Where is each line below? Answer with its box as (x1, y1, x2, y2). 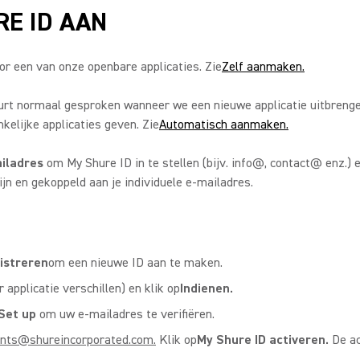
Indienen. (180, 280, 233, 297)
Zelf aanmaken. (222, 59, 305, 75)
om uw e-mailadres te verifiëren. (36, 306, 215, 322)
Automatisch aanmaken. (159, 117, 288, 133)
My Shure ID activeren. (197, 332, 329, 348)
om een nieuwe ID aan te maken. (48, 255, 223, 271)
